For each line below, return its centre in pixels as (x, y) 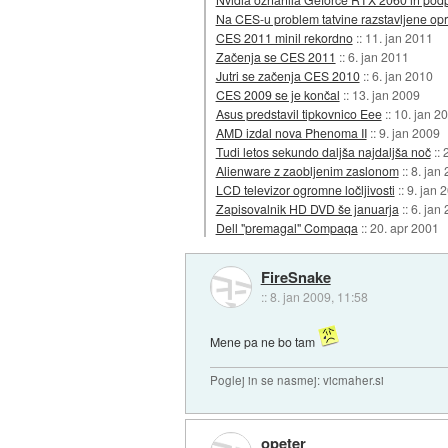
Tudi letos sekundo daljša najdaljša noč (323, 151)
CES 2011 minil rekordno (284, 37)
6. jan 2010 (402, 75)
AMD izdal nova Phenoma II (291, 132)
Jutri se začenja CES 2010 (287, 75)
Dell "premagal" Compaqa (286, 227)
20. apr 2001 (404, 227)
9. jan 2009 (409, 132)
